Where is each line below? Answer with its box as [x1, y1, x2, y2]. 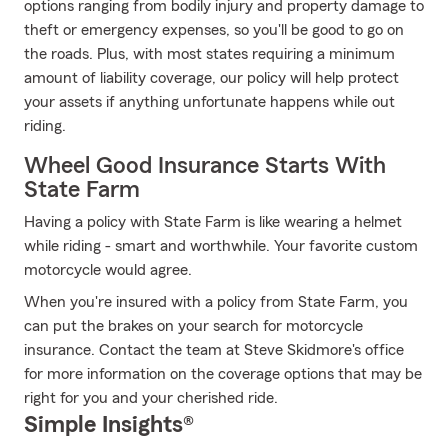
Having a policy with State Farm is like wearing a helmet [24, 214, 402, 230]
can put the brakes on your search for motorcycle [24, 318, 363, 334]
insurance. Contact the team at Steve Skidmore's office [24, 342, 404, 358]
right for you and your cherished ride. [24, 390, 278, 406]
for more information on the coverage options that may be [24, 366, 422, 382]
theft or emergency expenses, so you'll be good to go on [24, 22, 404, 38]
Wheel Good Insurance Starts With [24, 154, 386, 178]
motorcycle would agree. [24, 262, 192, 278]
